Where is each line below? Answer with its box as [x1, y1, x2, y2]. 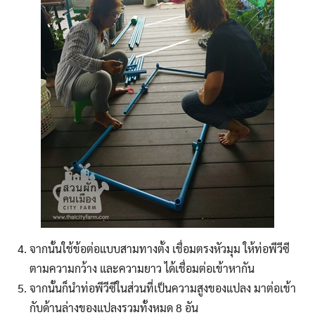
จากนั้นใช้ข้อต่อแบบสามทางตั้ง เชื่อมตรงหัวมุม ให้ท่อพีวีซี [29, 241, 290, 257]
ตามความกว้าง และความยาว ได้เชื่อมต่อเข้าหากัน [29, 261, 255, 276]
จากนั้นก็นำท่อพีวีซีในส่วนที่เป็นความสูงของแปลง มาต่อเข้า [29, 281, 296, 296]
